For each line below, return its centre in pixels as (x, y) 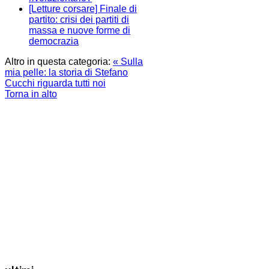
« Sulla (128, 61)
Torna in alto (31, 94)
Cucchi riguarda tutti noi (55, 83)
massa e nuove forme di (80, 30)
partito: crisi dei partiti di (79, 19)
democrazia (54, 41)
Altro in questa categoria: (58, 61)
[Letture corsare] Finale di (83, 8)
